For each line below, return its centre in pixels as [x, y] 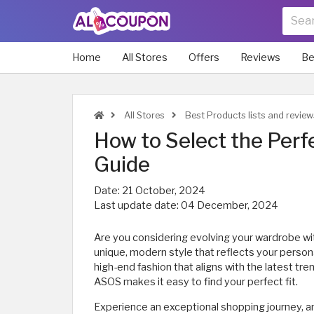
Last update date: [137, 205]
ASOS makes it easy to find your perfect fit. [196, 282]
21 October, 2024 [164, 191]
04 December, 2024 [230, 205]
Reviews [260, 57]
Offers [204, 57]
